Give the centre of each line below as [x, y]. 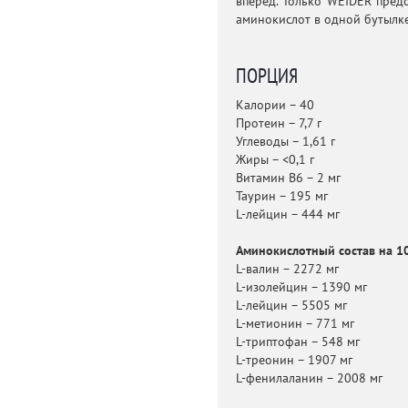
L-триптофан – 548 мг [297, 342]
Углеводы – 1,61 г [285, 142]
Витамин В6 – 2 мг [288, 178]
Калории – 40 [275, 105]
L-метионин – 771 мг [295, 324]
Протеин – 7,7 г [278, 123]
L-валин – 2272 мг [287, 269]
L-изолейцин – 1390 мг [301, 287]
